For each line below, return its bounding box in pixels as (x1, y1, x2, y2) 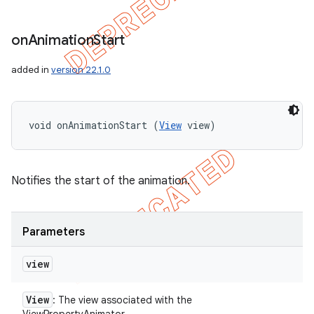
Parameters (22, 225, 85, 239)
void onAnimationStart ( (29, 118, 159, 132)
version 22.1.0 (51, 64, 111, 76)
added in (11, 64, 51, 76)
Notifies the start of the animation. (11, 174, 190, 188)
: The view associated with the (53, 294, 192, 306)
